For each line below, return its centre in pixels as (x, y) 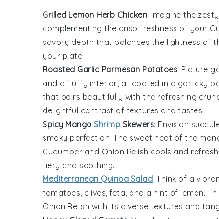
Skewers (137, 124)
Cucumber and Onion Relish (96, 151)
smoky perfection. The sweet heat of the (121, 138)
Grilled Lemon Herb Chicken (95, 14)
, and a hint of (153, 192)
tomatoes (61, 192)
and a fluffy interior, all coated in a (110, 83)
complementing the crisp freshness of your (126, 28)
